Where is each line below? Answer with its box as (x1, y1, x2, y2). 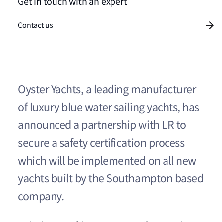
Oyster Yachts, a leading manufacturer (18, 82, 196, 97)
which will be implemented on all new (18, 153, 196, 168)
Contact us (18, 20, 53, 30)
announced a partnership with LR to (18, 117, 186, 133)
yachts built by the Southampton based (18, 171, 204, 186)
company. (18, 189, 64, 204)
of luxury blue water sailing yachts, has (18, 100, 199, 115)
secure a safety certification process (18, 135, 185, 151)
